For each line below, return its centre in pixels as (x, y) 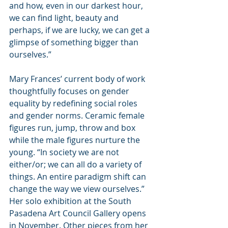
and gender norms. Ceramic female (78, 115)
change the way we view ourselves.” (78, 189)
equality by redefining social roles (74, 103)
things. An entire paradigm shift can (79, 176)
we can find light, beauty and (65, 18)
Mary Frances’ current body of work (78, 79)
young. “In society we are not (65, 152)
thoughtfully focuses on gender (70, 91)
